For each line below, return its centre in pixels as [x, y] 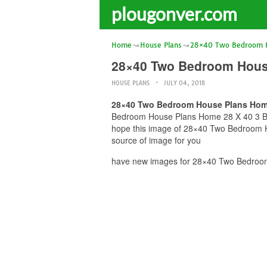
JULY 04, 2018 [184, 83]
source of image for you [156, 140]
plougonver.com [174, 14]
